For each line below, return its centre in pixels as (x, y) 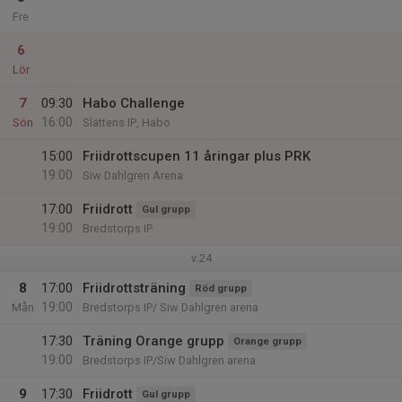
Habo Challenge (134, 103)
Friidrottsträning (134, 288)
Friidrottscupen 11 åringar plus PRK (197, 156)
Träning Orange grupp (153, 341)
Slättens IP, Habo (127, 122)
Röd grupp (221, 288)
